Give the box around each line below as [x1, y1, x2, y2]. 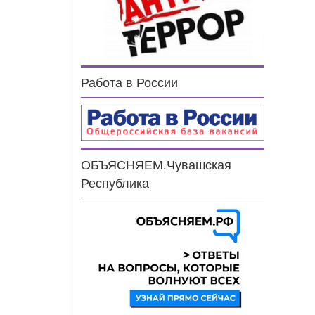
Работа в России [81, 76, 179, 90]
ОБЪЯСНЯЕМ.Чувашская [81, 159, 232, 173]
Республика [81, 177, 150, 191]
